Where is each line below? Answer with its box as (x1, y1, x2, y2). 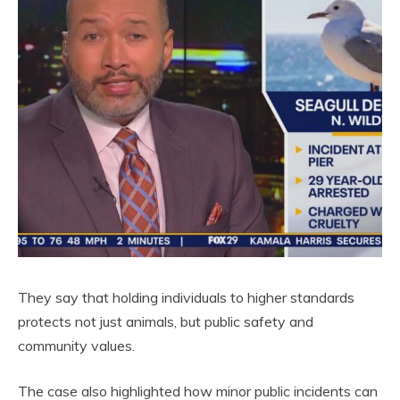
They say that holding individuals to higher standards (18, 287, 354, 306)
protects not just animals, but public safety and (18, 312, 313, 330)
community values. (18, 336, 135, 354)
